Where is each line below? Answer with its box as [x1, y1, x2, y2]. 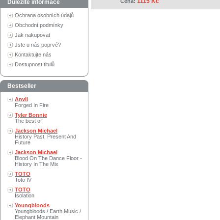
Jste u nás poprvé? [15, 42, 61, 48]
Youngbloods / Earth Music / [15, 208, 81, 214]
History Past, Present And [15, 134, 76, 139]
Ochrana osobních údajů [15, 12, 74, 18]
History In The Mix [15, 161, 58, 167]
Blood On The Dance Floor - [15, 155, 82, 161]
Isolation [15, 192, 34, 198]
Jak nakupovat [15, 32, 50, 38]
